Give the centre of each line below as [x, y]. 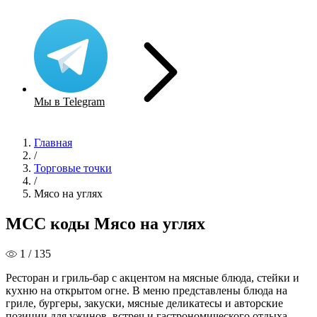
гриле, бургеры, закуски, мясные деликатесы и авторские [144, 303]
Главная [53, 143]
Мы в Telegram [69, 102]
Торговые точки [73, 168]
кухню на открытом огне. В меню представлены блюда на [146, 290]
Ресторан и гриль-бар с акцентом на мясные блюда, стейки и [152, 277]
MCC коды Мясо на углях [105, 223]
